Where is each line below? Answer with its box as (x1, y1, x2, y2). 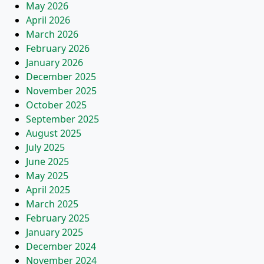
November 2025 (26, 84, 97, 97)
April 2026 (26, 14, 70, 27)
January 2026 (26, 56, 83, 69)
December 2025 (26, 70, 96, 83)
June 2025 (26, 155, 69, 168)
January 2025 (26, 226, 83, 239)
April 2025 (26, 183, 70, 196)
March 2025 (26, 197, 78, 210)
